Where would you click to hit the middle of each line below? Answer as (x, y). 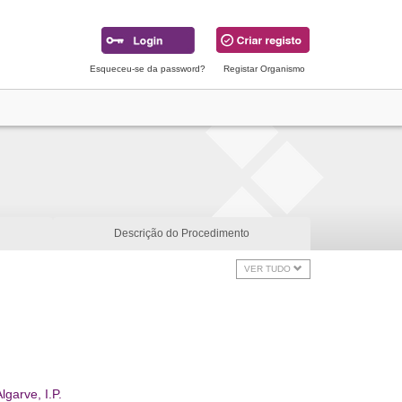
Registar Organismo (264, 69)
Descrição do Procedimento (182, 233)
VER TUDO (269, 269)
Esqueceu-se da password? (148, 69)
